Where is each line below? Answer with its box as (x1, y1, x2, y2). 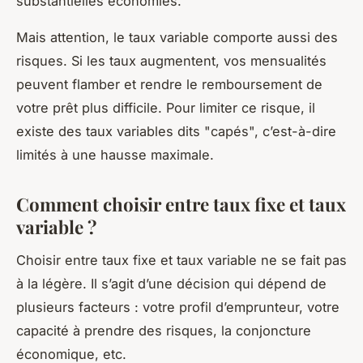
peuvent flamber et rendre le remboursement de (16, 75, 322, 92)
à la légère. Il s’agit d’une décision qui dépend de (16, 275, 327, 292)
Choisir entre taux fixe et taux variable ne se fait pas (16, 251, 347, 268)
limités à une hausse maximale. (16, 146, 214, 163)
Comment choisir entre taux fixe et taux (16, 191, 346, 216)
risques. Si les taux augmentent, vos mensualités (16, 52, 327, 69)
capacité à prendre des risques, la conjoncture (16, 322, 311, 339)
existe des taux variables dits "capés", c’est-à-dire (16, 122, 336, 139)
